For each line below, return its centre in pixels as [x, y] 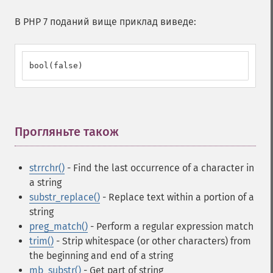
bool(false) [56, 66]
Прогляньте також [67, 132]
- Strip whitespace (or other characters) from [152, 241]
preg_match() [58, 226]
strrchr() [47, 168]
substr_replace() [65, 197]
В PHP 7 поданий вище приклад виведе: [105, 22]
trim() [41, 241]
